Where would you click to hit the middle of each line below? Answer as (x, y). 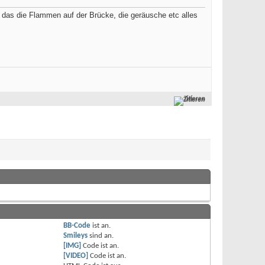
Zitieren (195, 99)
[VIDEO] (75, 256)
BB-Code (77, 226)
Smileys (75, 236)
